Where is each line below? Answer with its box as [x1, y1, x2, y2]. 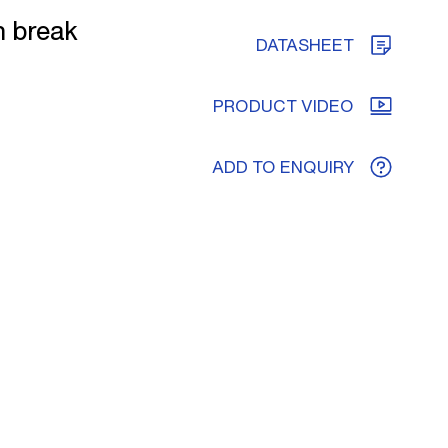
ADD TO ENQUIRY [212, 154, 354, 179]
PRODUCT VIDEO [213, 93, 354, 118]
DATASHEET [256, 32, 354, 57]
